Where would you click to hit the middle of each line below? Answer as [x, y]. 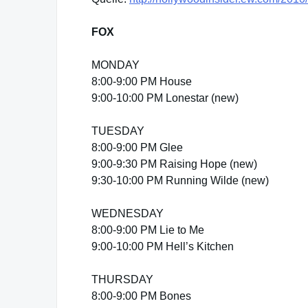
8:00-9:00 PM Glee [137, 147]
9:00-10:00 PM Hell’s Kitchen [163, 246]
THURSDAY [122, 279]
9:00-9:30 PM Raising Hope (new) [174, 164]
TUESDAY [118, 131]
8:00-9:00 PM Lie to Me [148, 230]
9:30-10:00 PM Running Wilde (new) [180, 180]
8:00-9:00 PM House [142, 81]
